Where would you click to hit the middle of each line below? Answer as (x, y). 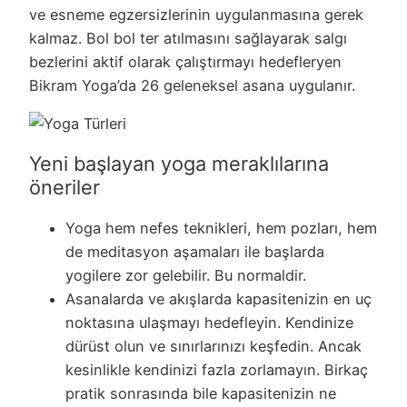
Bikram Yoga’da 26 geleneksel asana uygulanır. (192, 86)
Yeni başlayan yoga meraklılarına (179, 164)
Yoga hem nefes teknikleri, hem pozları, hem (221, 228)
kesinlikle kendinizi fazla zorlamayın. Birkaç (217, 369)
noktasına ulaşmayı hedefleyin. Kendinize (209, 322)
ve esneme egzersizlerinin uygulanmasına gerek (196, 15)
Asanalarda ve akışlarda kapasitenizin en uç (218, 298)
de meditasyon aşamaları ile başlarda (195, 251)
